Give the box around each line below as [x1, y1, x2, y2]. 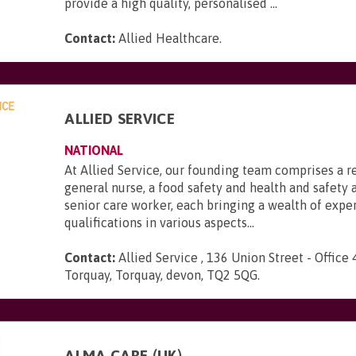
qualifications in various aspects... [64, 215, 255, 230]
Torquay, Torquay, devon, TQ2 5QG [64, 268, 258, 282]
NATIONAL [64, 143, 124, 157]
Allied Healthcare [118, 31, 220, 45]
